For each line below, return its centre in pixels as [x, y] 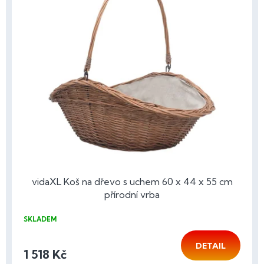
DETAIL [211, 245]
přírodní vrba [132, 194]
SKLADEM [40, 219]
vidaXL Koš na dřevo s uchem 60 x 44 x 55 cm [132, 181]
